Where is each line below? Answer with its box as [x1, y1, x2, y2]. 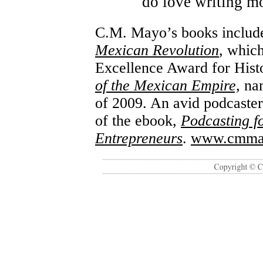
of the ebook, [95, 112, 181, 129]
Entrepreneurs [95, 130, 183, 147]
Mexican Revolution [95, 42, 219, 59]
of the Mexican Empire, [95, 77, 240, 94]
